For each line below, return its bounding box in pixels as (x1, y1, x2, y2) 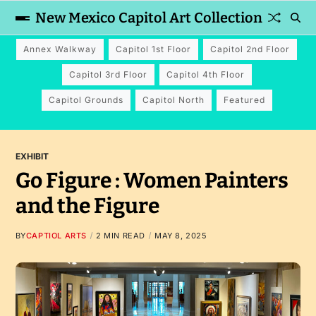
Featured (223, 95, 265, 105)
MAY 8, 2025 (154, 231, 207, 241)
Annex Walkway (23, 44, 97, 54)
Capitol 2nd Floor (210, 44, 291, 54)
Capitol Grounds (48, 95, 123, 105)
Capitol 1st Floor (116, 44, 192, 54)
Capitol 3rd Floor (68, 69, 147, 80)
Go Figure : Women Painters (15, 168, 288, 193)
